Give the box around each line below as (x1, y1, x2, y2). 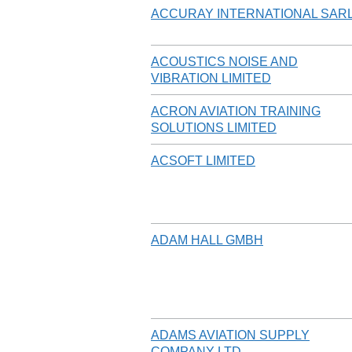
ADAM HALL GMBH (151, 233, 263, 247)
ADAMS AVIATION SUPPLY (151, 328, 310, 342)
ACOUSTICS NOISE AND (151, 54, 298, 68)
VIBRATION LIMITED (151, 71, 271, 85)
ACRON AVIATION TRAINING (151, 104, 321, 118)
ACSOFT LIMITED (151, 153, 255, 167)
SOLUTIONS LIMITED (151, 120, 277, 134)
